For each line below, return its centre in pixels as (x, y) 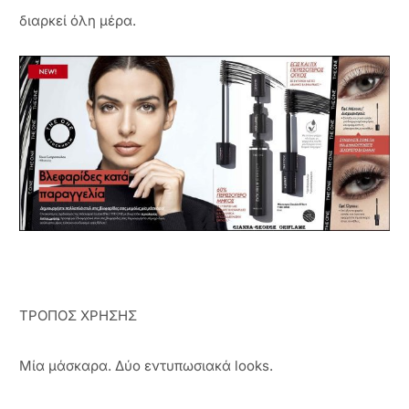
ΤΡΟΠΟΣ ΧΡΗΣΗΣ (78, 316)
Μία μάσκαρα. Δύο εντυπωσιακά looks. (146, 365)
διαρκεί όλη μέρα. (78, 20)
